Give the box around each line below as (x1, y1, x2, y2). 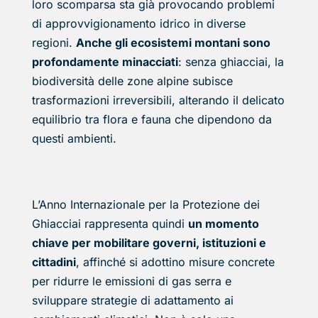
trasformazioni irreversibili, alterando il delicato (31, 93, 285, 108)
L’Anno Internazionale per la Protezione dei (31, 197, 260, 212)
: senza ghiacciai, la (177, 55, 284, 70)
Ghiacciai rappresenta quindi (31, 216, 188, 231)
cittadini (31, 255, 76, 270)
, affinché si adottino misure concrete (75, 255, 275, 270)
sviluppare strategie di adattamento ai (31, 293, 234, 308)
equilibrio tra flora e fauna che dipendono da (31, 112, 272, 127)
